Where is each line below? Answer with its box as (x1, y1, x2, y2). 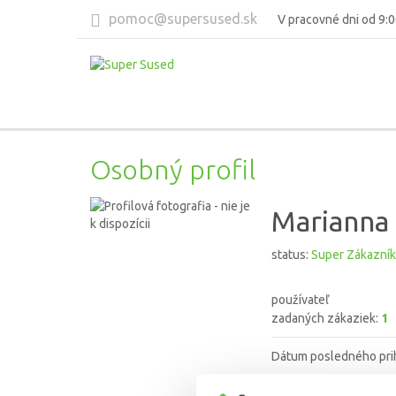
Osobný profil (90, 154, 255, 185)
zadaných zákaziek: (271, 311, 381, 325)
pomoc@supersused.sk (105, 11, 257, 27)
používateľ (271, 293, 329, 307)
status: (271, 247, 311, 262)
